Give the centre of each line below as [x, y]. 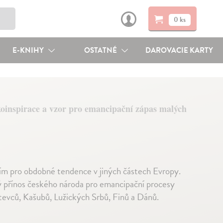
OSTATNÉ [102, 50]
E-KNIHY [29, 50]
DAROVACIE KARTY [179, 50]
